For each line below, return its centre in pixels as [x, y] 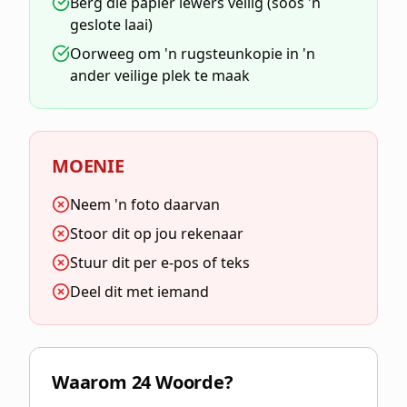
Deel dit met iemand [139, 292]
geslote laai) [111, 25]
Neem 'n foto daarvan [145, 204]
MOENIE [88, 166]
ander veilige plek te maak [160, 75]
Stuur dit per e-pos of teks [160, 263]
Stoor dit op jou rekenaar [157, 233]
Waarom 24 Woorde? [143, 382]
